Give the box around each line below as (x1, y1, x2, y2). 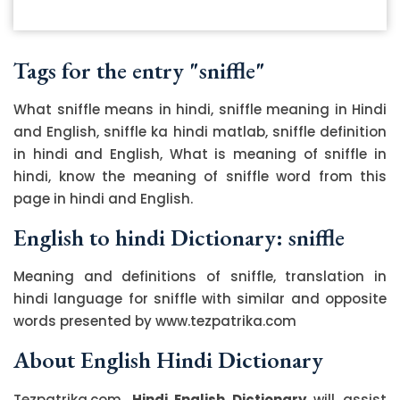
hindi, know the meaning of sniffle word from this (13, 166, 387, 186)
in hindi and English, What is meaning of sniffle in (13, 144, 387, 163)
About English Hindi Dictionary (13, 344, 323, 375)
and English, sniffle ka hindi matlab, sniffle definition (13, 121, 387, 141)
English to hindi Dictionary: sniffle (13, 221, 345, 253)
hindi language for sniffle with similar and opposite (13, 288, 387, 308)
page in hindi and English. (13, 188, 193, 208)
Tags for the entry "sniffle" (13, 54, 265, 86)
